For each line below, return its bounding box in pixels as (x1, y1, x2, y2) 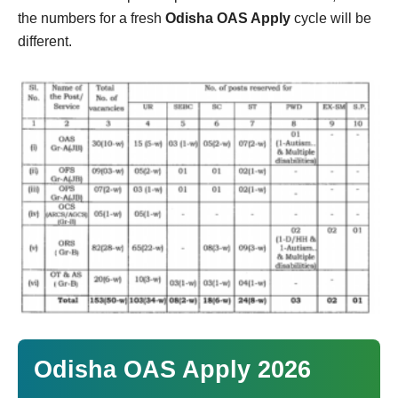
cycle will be (291, 11, 371, 27)
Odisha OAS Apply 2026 (34, 355, 311, 383)
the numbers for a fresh (18, 11, 165, 27)
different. (18, 34, 72, 50)
